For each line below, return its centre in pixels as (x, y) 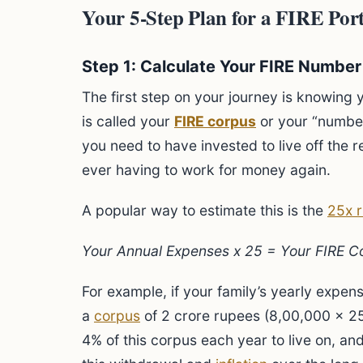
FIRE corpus (215, 121)
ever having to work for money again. (206, 170)
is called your (128, 121)
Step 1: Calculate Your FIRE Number (222, 66)
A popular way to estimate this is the (205, 210)
